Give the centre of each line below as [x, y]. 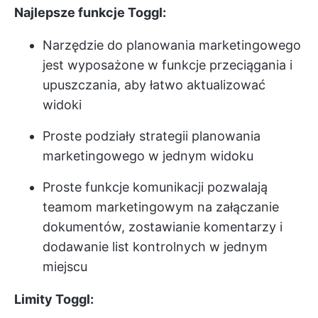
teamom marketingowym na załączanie [161, 207]
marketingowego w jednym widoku [148, 155]
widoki [62, 104]
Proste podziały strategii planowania [152, 136]
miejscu [65, 266]
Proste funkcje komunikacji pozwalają [155, 187]
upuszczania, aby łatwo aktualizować [154, 84]
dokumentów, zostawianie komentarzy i [163, 226]
